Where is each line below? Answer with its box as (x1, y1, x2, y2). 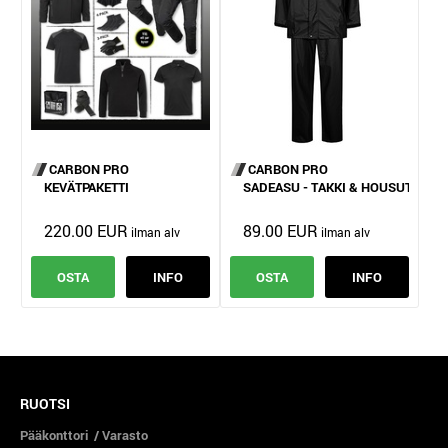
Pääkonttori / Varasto (20, 426, 148, 445)
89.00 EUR (242, 220, 318, 242)
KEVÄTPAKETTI (44, 177, 129, 196)
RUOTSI (20, 393, 70, 413)
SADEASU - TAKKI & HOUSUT (242, 177, 412, 196)
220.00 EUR (44, 220, 128, 242)
